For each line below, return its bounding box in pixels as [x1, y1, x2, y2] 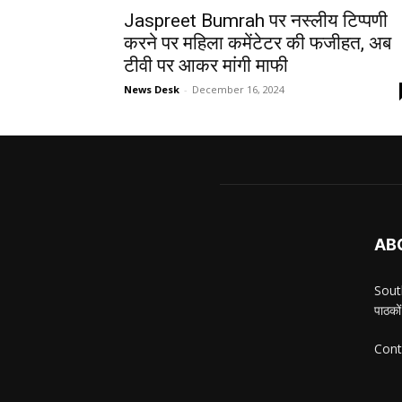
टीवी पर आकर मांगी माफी [124, 54, 288, 76]
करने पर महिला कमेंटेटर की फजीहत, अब [124, 31, 391, 54]
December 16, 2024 [192, 82, 284, 96]
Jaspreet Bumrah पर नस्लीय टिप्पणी [124, 9, 388, 31]
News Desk [124, 82, 179, 96]
